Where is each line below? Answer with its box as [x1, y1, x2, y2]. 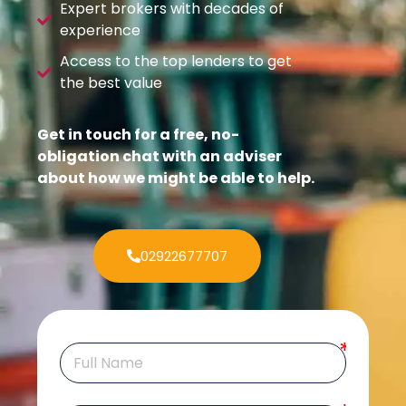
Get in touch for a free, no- [37, 123, 240, 145]
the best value [60, 72, 163, 94]
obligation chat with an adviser [37, 145, 283, 167]
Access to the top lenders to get [60, 51, 293, 72]
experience [60, 20, 141, 42]
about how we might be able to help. [37, 167, 315, 188]
